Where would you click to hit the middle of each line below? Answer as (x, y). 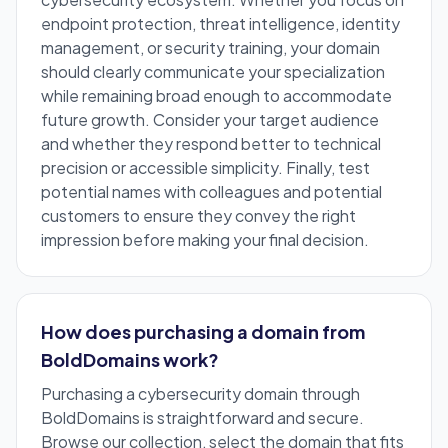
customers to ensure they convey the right (198, 216)
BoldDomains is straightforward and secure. (202, 418)
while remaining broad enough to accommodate (216, 96)
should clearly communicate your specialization (213, 72)
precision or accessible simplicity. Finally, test (205, 168)
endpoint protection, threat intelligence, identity (220, 24)
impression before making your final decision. (205, 240)
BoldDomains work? (130, 360)
